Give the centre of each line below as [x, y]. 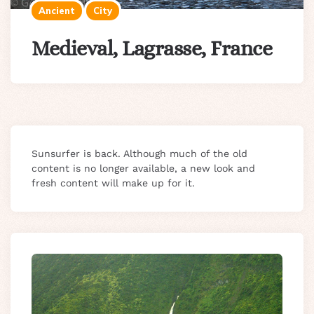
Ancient [57, 10]
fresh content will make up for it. [113, 183]
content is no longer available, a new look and [143, 168]
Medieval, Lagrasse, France [152, 48]
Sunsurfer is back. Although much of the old [139, 153]
